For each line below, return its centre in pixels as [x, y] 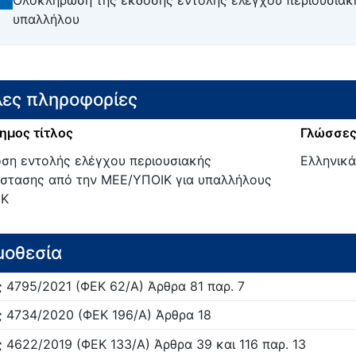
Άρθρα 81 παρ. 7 [194, 286]
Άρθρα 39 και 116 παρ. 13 [228, 344]
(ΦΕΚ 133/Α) [111, 344]
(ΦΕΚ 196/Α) [112, 315]
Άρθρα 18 [181, 315]
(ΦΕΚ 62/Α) [107, 286]
